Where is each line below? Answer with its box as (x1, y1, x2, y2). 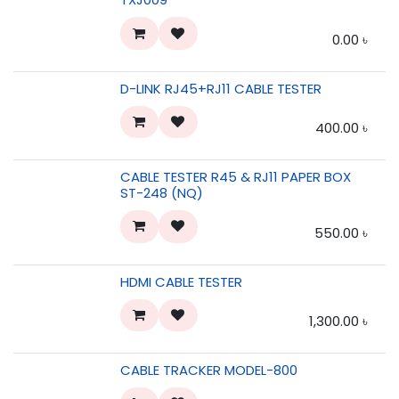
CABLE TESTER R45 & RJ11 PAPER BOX (120, 167, 351, 187)
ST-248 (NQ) (120, 183, 203, 203)
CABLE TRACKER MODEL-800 (120, 360, 297, 379)
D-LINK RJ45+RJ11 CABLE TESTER (120, 78, 322, 98)
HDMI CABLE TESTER (120, 272, 242, 291)
